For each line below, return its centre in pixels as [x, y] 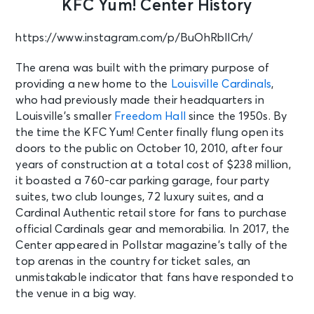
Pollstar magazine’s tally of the [205, 245]
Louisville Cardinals [221, 84]
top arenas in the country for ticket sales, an [133, 261]
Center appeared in [69, 245]
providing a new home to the [93, 84]
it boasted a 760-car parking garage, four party [143, 180]
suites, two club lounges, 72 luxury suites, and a [140, 197]
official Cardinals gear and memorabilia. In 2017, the [153, 229]
